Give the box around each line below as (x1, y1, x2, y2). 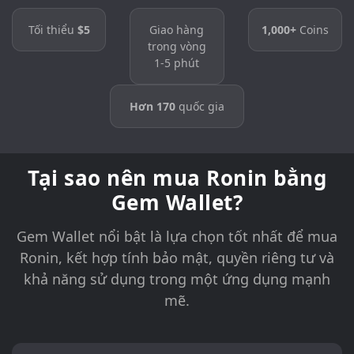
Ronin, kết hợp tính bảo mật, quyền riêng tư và (20, 248, 334, 268)
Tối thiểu (28, 22, 77, 38)
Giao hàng (149, 22, 205, 38)
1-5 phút (154, 55, 200, 71)
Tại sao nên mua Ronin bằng (28, 164, 326, 193)
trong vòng (147, 39, 206, 55)
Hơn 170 (130, 99, 175, 115)
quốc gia (175, 99, 224, 115)
